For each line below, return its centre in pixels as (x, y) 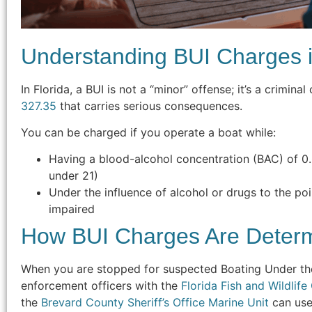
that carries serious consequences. (149, 106)
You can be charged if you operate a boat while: (148, 132)
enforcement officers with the (101, 286)
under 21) (73, 176)
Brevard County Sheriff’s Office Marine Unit (155, 303)
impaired (72, 209)
